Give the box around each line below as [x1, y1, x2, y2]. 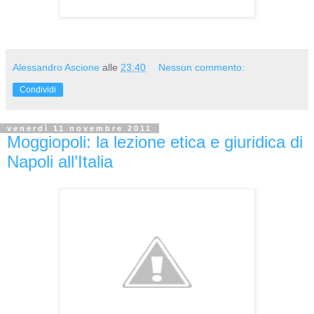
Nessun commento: [158, 61, 245, 73]
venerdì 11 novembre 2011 [7, 123, 152, 132]
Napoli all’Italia [7, 151, 113, 171]
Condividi [20, 84, 56, 95]
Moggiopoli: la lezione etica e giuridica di [7, 132, 303, 151]
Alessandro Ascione [13, 61, 100, 73]
